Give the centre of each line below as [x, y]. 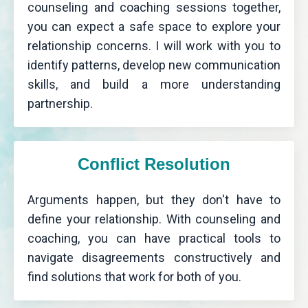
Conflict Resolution [154, 164]
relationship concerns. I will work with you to [154, 46]
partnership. [60, 104]
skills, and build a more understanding [154, 85]
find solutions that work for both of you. [134, 277]
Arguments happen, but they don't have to [154, 200]
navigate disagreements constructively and [154, 258]
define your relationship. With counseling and [154, 219]
